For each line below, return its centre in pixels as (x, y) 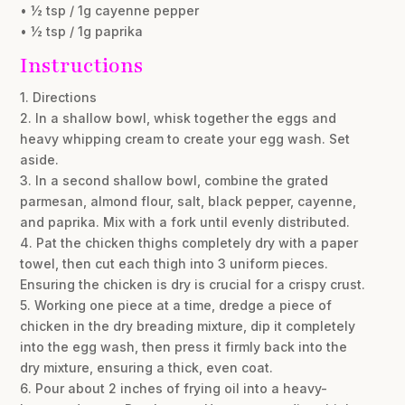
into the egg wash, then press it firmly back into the (184, 346)
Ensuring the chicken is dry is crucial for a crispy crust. (193, 284)
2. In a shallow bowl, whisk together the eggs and (179, 118)
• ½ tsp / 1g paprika (82, 31)
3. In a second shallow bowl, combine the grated (174, 180)
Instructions (82, 65)
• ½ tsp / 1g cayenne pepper (110, 10)
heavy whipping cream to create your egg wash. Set (185, 138)
